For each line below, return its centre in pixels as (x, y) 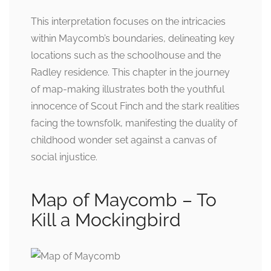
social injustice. (64, 157)
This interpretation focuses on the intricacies (128, 21)
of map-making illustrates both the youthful (128, 89)
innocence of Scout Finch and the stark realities (135, 106)
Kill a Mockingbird (106, 220)
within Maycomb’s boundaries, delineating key (133, 38)
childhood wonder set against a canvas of (124, 140)
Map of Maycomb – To (124, 200)
